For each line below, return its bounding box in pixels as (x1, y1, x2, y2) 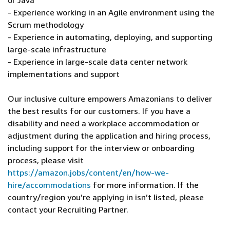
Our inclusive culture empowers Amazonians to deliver (8, 93, 212, 104)
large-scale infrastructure (8, 44, 106, 54)
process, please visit (8, 155, 84, 165)
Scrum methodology (8, 20, 84, 30)
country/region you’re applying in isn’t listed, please (8, 192, 204, 202)
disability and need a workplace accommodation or (8, 118, 199, 128)
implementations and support (8, 69, 120, 79)
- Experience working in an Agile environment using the (8, 7, 215, 17)
